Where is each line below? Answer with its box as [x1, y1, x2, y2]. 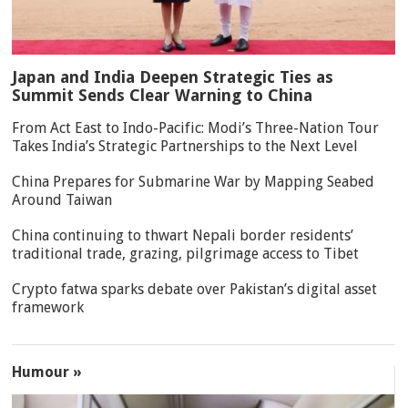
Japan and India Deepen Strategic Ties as [12, 67, 334, 87]
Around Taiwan [12, 191, 113, 209]
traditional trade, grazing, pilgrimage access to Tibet [12, 245, 360, 263]
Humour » [12, 363, 83, 382]
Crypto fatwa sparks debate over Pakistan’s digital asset [12, 280, 378, 299]
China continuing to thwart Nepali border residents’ [12, 227, 354, 245]
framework [12, 299, 85, 317]
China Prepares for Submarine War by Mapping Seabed [12, 173, 375, 191]
